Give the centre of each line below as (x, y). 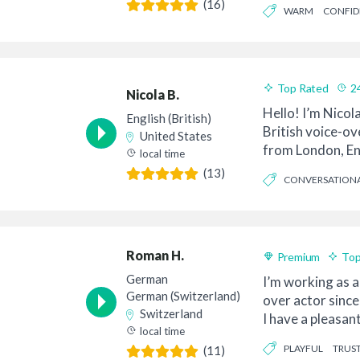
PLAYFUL (303, 349)
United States (176, 135)
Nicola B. (152, 94)
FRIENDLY (284, 207)
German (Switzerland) (183, 295)
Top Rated (303, 88)
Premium (299, 256)
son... (278, 337)
